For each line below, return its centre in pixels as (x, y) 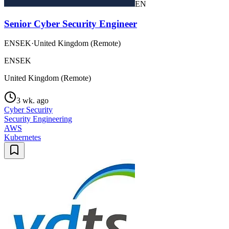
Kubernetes (22, 138)
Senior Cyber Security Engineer (71, 24)
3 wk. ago (32, 101)
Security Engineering (38, 119)
